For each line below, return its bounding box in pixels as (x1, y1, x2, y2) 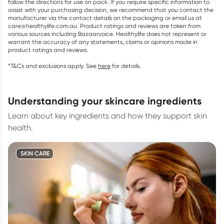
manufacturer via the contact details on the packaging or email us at (8, 14, 202, 21)
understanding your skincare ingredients (14, 94, 201, 107)
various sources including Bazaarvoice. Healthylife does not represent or (8, 30, 206, 37)
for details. (112, 62, 141, 69)
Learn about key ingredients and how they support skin (8, 111, 207, 120)
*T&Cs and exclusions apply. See (8, 62, 96, 69)
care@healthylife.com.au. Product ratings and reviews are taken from (8, 22, 200, 29)
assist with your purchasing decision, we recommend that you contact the (8, 6, 213, 13)
